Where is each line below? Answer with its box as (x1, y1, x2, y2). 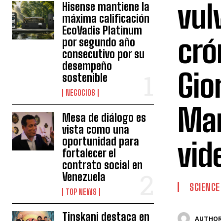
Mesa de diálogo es (62, 111, 147, 124)
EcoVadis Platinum (62, 24, 143, 37)
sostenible (62, 71, 108, 84)
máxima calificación (62, 12, 150, 25)
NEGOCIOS (66, 88, 96, 97)
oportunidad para (62, 135, 140, 148)
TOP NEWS (66, 187, 97, 196)
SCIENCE (189, 181, 220, 193)
